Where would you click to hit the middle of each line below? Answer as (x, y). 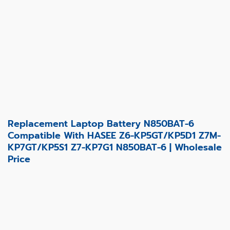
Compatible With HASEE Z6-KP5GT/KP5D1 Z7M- (114, 135)
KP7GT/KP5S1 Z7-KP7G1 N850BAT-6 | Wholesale (115, 147)
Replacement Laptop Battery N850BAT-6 (101, 123)
